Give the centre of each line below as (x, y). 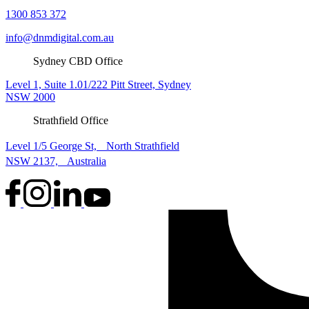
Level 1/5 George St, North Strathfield (92, 146)
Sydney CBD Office (78, 61)
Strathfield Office (71, 120)
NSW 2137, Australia (56, 161)
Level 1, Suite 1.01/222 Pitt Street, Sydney (98, 84)
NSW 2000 (30, 97)
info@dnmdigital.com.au (60, 37)
